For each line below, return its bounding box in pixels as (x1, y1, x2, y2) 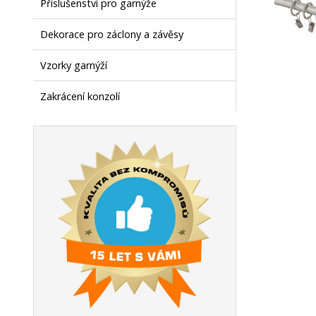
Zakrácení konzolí (40, 90, 121, 103)
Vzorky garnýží (40, 59, 108, 72)
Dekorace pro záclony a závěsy (40, 28, 184, 41)
